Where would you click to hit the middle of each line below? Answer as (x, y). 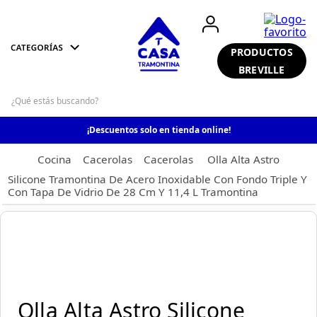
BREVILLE (261, 69)
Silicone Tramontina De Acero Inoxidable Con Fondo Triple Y (158, 179)
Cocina (55, 160)
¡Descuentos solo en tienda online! (158, 130)
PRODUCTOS (261, 52)
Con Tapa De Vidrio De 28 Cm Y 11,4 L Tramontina (133, 191)
